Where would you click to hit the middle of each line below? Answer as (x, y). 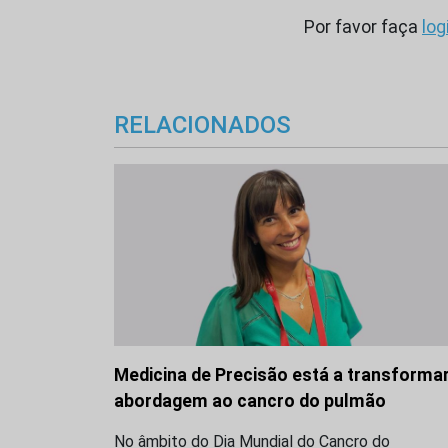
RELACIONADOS (202, 125)
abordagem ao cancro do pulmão (250, 401)
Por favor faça (363, 26)
